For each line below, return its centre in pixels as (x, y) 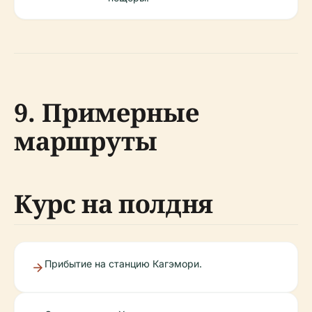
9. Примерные (107, 113)
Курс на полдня (114, 204)
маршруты (86, 141)
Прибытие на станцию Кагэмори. (123, 264)
